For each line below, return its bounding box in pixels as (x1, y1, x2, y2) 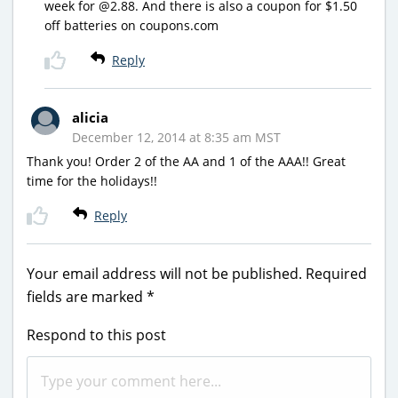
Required (306, 263, 367, 283)
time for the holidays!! (27, 171, 157, 189)
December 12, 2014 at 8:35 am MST (72, 128, 281, 146)
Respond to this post (27, 324, 166, 345)
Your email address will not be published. (27, 263, 302, 283)
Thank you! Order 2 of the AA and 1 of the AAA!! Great (27, 152, 346, 170)
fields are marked (27, 286, 147, 306)
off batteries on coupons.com (44, 16, 219, 34)
